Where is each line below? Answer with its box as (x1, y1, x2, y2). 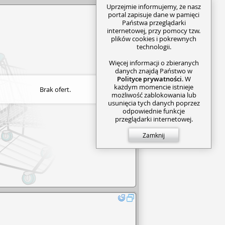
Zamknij (143, 131, 165, 139)
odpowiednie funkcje (123, 106, 185, 116)
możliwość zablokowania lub (111, 90, 196, 99)
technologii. (136, 42, 171, 51)
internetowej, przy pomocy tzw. (107, 26, 201, 35)
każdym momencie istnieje (114, 82, 194, 91)
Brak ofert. (39, 85, 71, 94)
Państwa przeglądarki (122, 18, 186, 27)
